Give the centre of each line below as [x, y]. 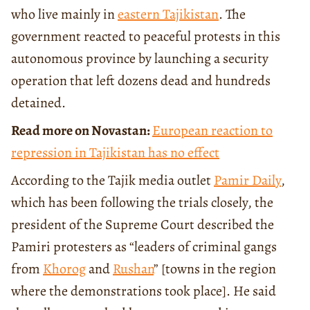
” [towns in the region [215, 268]
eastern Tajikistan [168, 14]
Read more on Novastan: [82, 130]
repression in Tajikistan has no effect [115, 152]
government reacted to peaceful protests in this [146, 36]
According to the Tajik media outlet [112, 180]
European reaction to [212, 130]
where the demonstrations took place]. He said [144, 291]
